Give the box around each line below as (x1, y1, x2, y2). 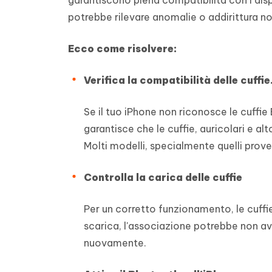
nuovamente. (84, 236, 146, 249)
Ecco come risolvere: (68, 42, 177, 55)
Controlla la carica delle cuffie (84, 171, 242, 183)
